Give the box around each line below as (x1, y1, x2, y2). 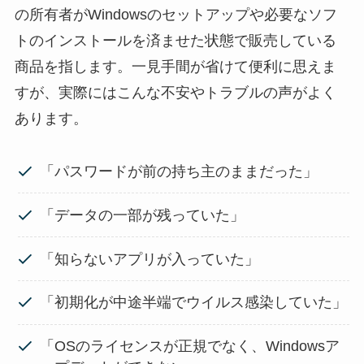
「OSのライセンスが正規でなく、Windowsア (40, 338, 340, 355)
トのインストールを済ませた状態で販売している (14, 32, 336, 49)
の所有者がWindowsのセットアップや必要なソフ (14, 6, 337, 23)
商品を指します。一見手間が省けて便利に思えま (14, 58, 336, 75)
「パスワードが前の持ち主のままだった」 (40, 162, 318, 180)
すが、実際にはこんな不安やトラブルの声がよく (14, 84, 336, 101)
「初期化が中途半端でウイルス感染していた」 (40, 294, 348, 311)
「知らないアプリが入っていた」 (40, 250, 260, 267)
